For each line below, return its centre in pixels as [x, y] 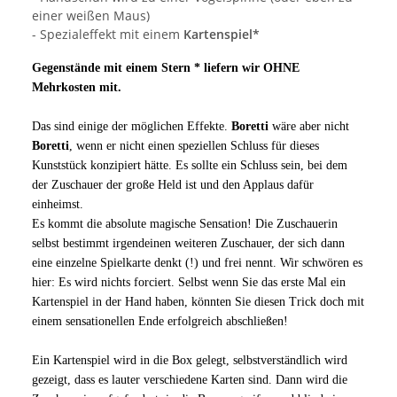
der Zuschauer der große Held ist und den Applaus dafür [173, 184]
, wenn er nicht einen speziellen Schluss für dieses [194, 145]
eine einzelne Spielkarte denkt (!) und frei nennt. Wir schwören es [197, 262]
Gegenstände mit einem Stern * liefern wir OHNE [166, 67]
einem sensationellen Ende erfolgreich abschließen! [160, 321]
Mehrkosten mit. [77, 87]
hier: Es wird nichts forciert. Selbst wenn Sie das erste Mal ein [189, 282]
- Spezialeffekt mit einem [108, 34]
